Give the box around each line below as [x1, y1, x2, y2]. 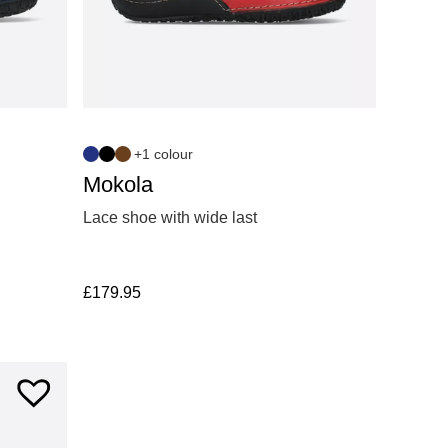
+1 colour [133, 146, 193, 163]
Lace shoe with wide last [82, 209, 257, 227]
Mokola [82, 172, 153, 198]
